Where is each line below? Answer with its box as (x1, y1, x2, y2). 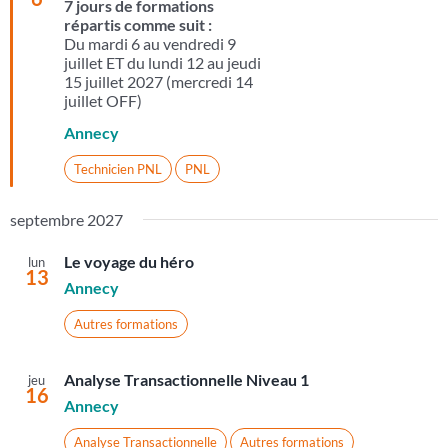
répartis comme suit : (63, 15, 215, 35)
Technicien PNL (73, 161, 162, 178)
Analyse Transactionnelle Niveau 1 (63, 370, 309, 390)
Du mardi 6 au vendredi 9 (63, 34, 236, 54)
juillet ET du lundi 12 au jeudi (63, 53, 261, 73)
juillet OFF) (63, 91, 142, 111)
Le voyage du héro (63, 252, 194, 272)
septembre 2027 (9, 210, 123, 230)
